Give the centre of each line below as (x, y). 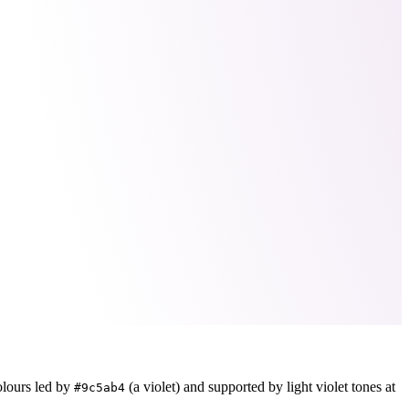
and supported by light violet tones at (288, 387)
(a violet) (152, 387)
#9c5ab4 (100, 388)
